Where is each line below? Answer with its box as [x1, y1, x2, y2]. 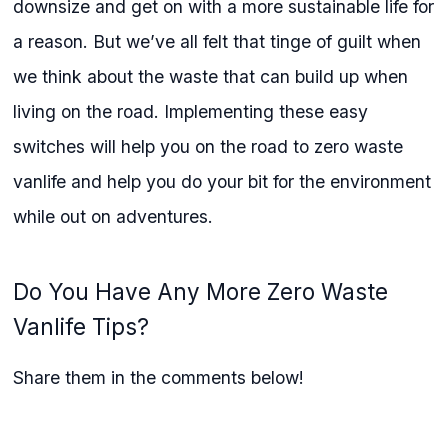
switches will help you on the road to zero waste [13, 135, 404, 157]
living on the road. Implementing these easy [13, 100, 369, 122]
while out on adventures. [13, 205, 224, 227]
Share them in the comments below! [13, 366, 305, 388]
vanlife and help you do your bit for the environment [13, 170, 432, 192]
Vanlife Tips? [13, 312, 150, 340]
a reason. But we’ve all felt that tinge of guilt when [13, 30, 422, 52]
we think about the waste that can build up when [13, 65, 409, 87]
